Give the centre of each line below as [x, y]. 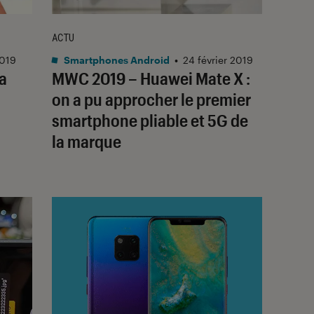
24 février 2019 [218, 60]
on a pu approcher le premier [151, 99]
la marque [87, 141]
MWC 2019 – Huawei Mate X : [151, 78]
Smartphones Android [116, 60]
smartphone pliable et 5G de [150, 120]
